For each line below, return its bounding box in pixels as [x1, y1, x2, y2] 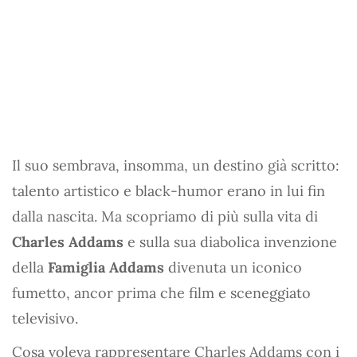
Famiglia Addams [48, 257, 164, 277]
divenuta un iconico [164, 257, 302, 277]
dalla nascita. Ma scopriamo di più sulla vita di [12, 206, 318, 226]
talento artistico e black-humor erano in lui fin [12, 181, 325, 200]
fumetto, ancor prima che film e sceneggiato [12, 283, 311, 302]
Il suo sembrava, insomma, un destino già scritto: [12, 155, 339, 175]
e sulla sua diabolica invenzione [124, 232, 337, 251]
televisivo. [12, 308, 78, 328]
